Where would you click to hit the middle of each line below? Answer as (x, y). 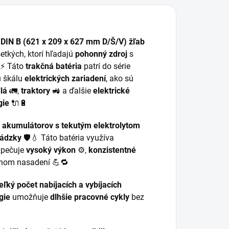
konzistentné (112, 150)
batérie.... (114, 24)
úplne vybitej (118, 12)
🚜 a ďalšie (72, 91)
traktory (36, 91)
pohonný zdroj (101, 54)
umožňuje (30, 197)
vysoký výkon (51, 150)
